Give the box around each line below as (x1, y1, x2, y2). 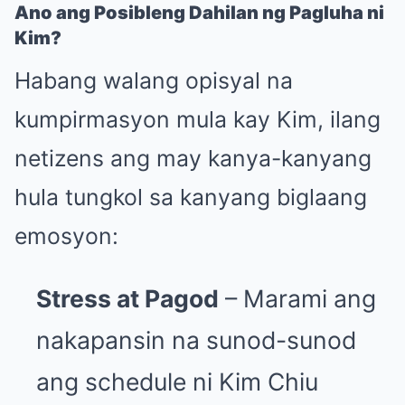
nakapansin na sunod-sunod (36, 325, 356, 354)
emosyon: (14, 221, 118, 250)
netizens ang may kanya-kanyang (14, 144, 372, 172)
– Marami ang (219, 283, 376, 313)
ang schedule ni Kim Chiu (36, 366, 318, 396)
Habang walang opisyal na (14, 66, 293, 94)
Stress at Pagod (36, 283, 219, 313)
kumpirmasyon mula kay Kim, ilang (14, 105, 381, 133)
